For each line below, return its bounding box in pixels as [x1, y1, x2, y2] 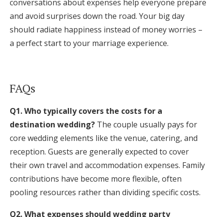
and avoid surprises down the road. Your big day [10, 11, 185, 21]
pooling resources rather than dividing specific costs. [10, 187, 201, 198]
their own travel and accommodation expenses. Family [10, 160, 205, 170]
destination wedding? [10, 119, 95, 130]
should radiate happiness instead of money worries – [10, 24, 202, 35]
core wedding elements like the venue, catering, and [10, 133, 198, 143]
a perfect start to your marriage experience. [10, 38, 169, 48]
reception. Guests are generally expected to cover [10, 146, 189, 157]
